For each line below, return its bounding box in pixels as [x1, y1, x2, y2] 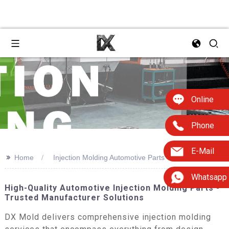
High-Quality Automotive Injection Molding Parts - [4, 183, 220, 193]
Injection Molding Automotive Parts [53, 153, 165, 162]
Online [191, 94, 214, 104]
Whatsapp [191, 172, 227, 182]
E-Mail [191, 146, 214, 156]
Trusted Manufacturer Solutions [4, 193, 144, 202]
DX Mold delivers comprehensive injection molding [4, 212, 211, 222]
